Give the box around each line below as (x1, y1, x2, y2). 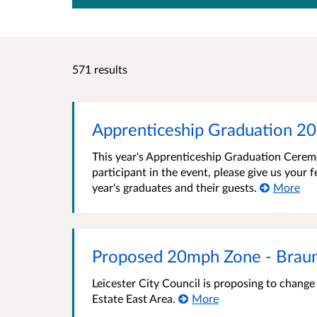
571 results (72, 62, 127, 76)
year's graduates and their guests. (92, 180, 260, 194)
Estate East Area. (92, 291, 178, 305)
